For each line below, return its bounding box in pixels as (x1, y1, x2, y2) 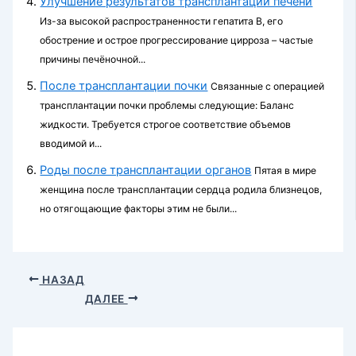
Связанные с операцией (211, 79, 325, 92)
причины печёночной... (40, 52, 146, 65)
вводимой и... (40, 137, 103, 149)
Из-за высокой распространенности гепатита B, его (40, 14, 284, 27)
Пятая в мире (254, 164, 317, 176)
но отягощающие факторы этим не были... (40, 202, 238, 215)
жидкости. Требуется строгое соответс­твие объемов (40, 118, 292, 130)
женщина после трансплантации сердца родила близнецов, (40, 183, 323, 195)
